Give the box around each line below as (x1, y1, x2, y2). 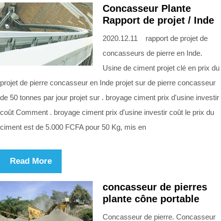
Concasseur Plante (103, 2, 191, 14)
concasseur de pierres (103, 181, 207, 192)
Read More (10, 156, 52, 166)
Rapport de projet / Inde (103, 14, 214, 26)
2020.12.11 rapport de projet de (103, 34, 208, 42)
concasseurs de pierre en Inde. (103, 48, 202, 57)
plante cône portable (103, 193, 199, 204)
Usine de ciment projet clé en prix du (103, 63, 220, 72)
